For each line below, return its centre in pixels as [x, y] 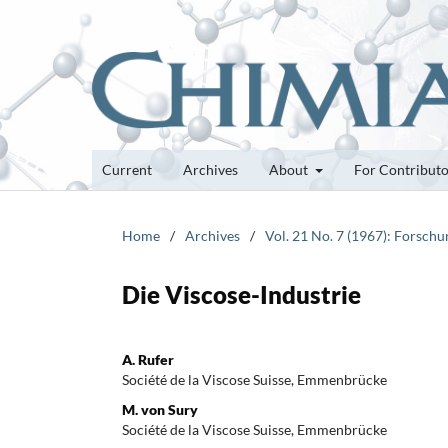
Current [127, 169]
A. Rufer [148, 359]
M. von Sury [160, 409]
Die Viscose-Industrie [241, 294]
